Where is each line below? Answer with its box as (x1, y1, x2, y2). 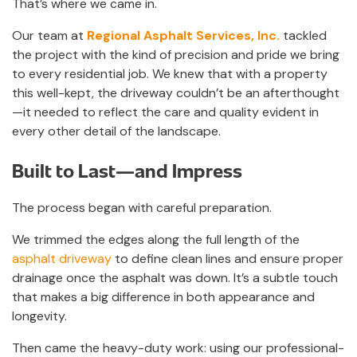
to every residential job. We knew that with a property (12, 65, 328, 82)
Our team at (12, 26, 87, 44)
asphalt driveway (12, 249, 112, 267)
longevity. (12, 307, 67, 324)
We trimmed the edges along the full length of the (12, 230, 300, 248)
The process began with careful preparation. (12, 198, 272, 216)
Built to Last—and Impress (12, 156, 242, 182)
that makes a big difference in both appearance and (12, 288, 315, 305)
